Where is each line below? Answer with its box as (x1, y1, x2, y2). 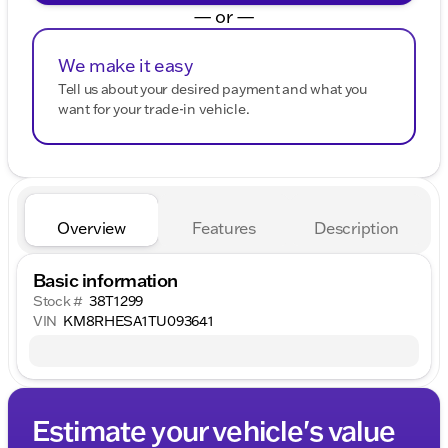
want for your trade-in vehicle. (58, 99, 250, 118)
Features (192, 217, 256, 238)
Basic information (33, 267, 178, 292)
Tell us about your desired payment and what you (58, 79, 367, 98)
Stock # (33, 291, 84, 310)
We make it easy (58, 53, 193, 77)
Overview (57, 217, 126, 238)
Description (314, 217, 399, 238)
